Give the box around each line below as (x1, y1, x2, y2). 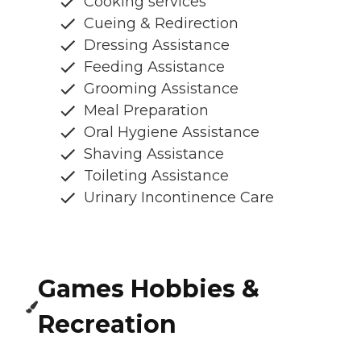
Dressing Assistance (84, 35, 230, 54)
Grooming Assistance (84, 79, 239, 98)
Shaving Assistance (84, 144, 224, 163)
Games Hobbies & (38, 273, 260, 304)
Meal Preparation (84, 101, 209, 119)
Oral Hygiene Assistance (84, 122, 259, 141)
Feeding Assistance (84, 57, 225, 76)
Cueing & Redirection (84, 14, 239, 32)
